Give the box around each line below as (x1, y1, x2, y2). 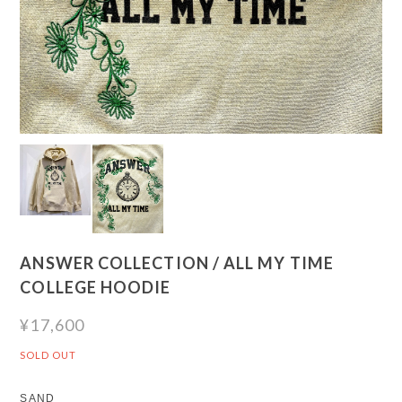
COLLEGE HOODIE (20, 277, 171, 298)
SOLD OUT (20, 349, 77, 362)
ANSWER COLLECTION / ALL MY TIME (20, 253, 334, 274)
